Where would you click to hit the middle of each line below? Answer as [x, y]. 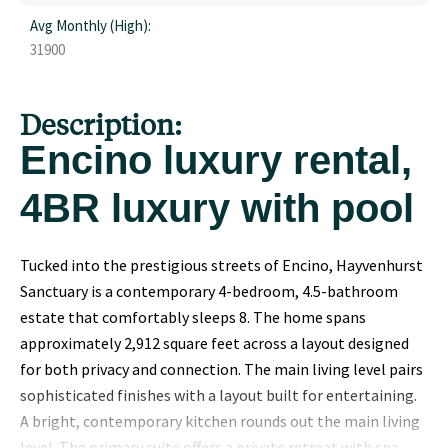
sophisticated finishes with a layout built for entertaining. [218, 395]
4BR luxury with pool [217, 208]
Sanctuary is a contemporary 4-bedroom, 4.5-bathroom [209, 291]
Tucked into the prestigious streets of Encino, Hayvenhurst [221, 265]
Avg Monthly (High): [90, 25]
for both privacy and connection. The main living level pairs [221, 369]
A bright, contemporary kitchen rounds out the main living [220, 421]
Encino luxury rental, [216, 160]
